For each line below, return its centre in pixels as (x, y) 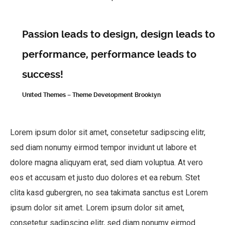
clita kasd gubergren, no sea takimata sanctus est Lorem (109, 193)
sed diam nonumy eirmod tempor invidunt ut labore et (103, 147)
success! (43, 75)
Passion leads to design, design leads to (119, 34)
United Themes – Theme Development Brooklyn (91, 95)
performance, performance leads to (109, 54)
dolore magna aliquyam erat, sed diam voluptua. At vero (106, 162)
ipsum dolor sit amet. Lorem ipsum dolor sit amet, (97, 208)
